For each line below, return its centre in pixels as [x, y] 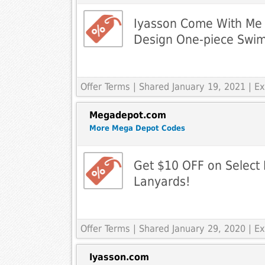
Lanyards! [162, 182]
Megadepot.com [127, 115]
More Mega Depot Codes [137, 128]
